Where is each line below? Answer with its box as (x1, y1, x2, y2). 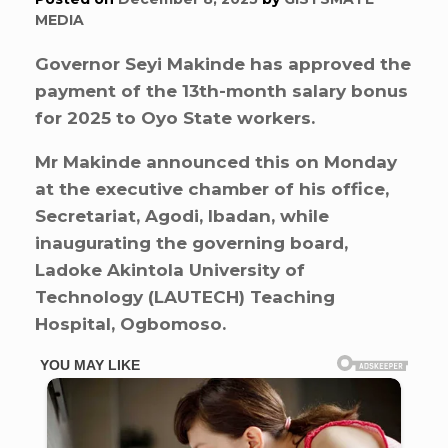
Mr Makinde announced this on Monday (35, 151, 397, 172)
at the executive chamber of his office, (35, 178, 389, 199)
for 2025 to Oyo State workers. (35, 107, 315, 128)
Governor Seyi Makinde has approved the (35, 53, 411, 74)
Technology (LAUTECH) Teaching (35, 286, 335, 307)
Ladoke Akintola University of (35, 259, 305, 280)
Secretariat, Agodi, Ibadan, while (35, 205, 329, 226)
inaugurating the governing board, (35, 232, 348, 253)
